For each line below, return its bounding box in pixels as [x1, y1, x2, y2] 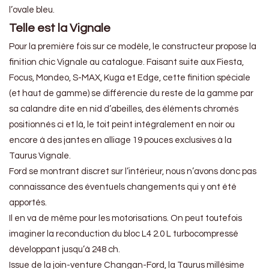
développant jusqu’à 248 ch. [9, 245, 120, 255]
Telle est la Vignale [9, 22, 110, 35]
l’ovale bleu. [9, 5, 55, 15]
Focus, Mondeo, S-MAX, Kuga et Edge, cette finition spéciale [9, 73, 250, 83]
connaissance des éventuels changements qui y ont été [9, 183, 237, 192]
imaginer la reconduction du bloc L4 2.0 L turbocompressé [9, 229, 238, 239]
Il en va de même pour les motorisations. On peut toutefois [9, 214, 242, 223]
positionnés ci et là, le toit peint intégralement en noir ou [9, 120, 235, 130]
